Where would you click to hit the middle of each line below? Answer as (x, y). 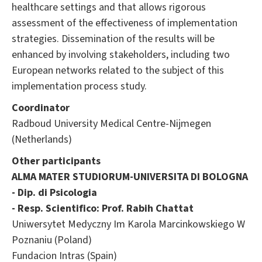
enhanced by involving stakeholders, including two (121, 54)
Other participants (56, 161)
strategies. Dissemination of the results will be (113, 39)
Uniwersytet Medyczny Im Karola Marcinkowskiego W (128, 224)
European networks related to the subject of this (118, 70)
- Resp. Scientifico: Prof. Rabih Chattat (103, 208)
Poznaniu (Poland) (52, 240)
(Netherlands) (42, 139)
